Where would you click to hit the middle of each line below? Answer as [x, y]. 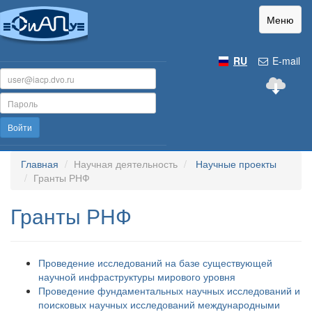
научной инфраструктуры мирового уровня [137, 276]
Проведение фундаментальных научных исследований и [169, 290]
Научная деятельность [126, 164]
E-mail [285, 61]
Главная [40, 164]
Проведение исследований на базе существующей [155, 263]
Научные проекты [236, 164]
